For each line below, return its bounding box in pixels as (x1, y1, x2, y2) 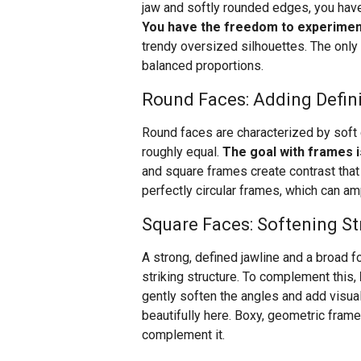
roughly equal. (142, 144, 222, 160)
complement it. (142, 327, 225, 343)
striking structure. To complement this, (142, 269, 359, 285)
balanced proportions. (142, 58, 263, 74)
